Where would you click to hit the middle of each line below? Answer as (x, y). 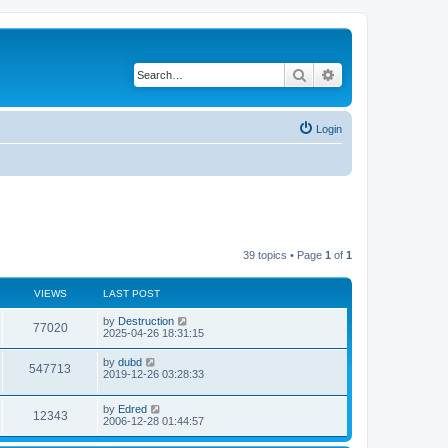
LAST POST (131, 293)
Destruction (146, 321)
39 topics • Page (284, 255)
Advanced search (388, 74)
